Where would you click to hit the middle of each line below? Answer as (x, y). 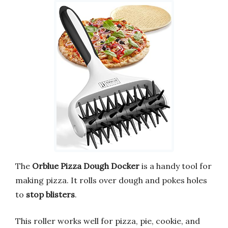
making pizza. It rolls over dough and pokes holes (111, 180)
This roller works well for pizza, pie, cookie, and (108, 221)
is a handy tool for (176, 166)
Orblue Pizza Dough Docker (86, 166)
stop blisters (50, 194)
